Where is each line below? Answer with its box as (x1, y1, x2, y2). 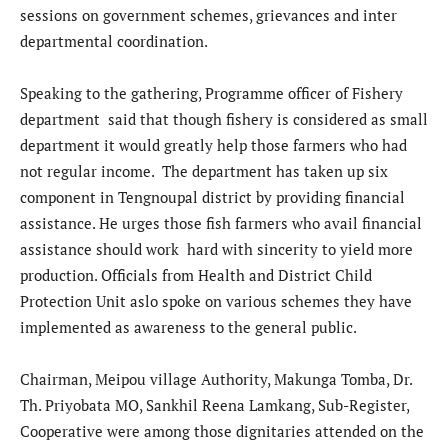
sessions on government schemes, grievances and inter (20, 4, 397, 25)
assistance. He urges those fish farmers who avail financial (20, 212, 422, 233)
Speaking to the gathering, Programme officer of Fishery (20, 82, 403, 103)
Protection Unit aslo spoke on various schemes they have (20, 290, 412, 311)
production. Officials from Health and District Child (20, 264, 372, 285)
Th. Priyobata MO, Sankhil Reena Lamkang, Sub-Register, (20, 394, 409, 415)
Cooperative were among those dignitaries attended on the (20, 420, 424, 441)
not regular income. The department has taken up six (20, 160, 388, 181)
